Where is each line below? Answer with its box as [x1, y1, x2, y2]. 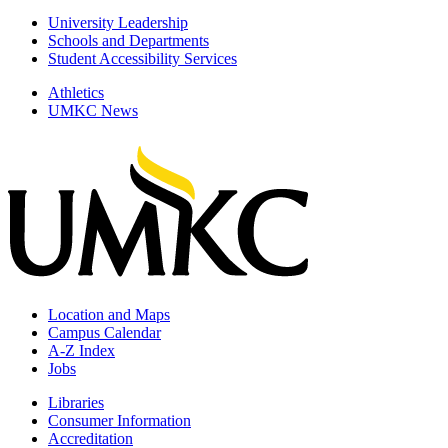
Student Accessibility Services [48, 49, 237, 67]
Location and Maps [48, 305, 170, 323]
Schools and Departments [48, 31, 209, 49]
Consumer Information [48, 411, 191, 429]
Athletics [48, 83, 104, 101]
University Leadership [48, 13, 188, 31]
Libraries [48, 393, 104, 411]
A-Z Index [48, 341, 115, 359]
